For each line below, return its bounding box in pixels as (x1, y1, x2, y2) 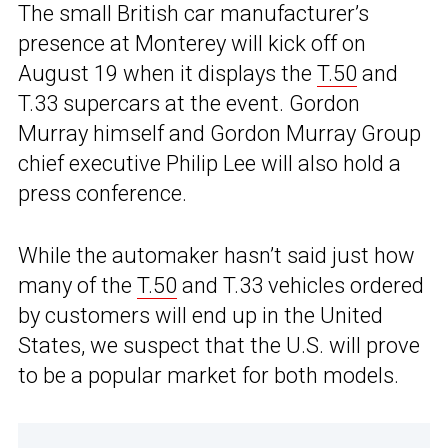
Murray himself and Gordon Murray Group (18, 121, 421, 147)
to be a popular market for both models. (18, 363, 399, 389)
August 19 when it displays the (18, 61, 317, 87)
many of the (18, 273, 137, 299)
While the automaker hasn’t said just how (18, 243, 415, 269)
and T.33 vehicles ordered (177, 273, 424, 299)
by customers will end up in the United (18, 303, 383, 329)
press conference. (18, 181, 187, 207)
